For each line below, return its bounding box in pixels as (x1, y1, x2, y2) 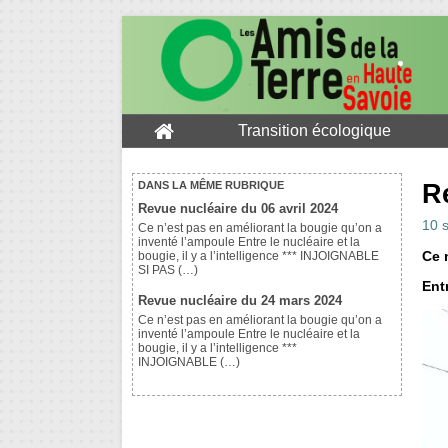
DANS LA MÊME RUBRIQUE (138, 179, 284, 192)
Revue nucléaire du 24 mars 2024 (138, 293, 342, 309)
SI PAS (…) (138, 263, 198, 278)
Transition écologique (238, 122, 391, 140)
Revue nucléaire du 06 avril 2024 (138, 201, 338, 217)
